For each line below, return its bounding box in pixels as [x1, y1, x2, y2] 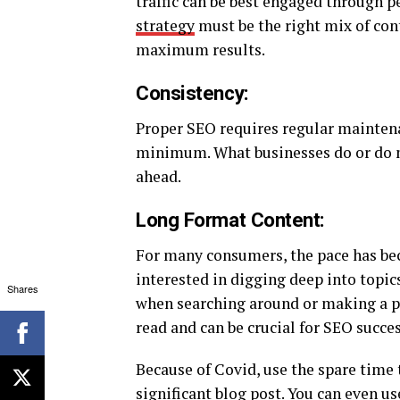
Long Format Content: [136, 208, 326, 231]
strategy [136, 15, 195, 36]
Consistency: [136, 81, 249, 104]
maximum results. [136, 39, 265, 60]
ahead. [136, 166, 181, 187]
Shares [6, 280, 38, 296]
